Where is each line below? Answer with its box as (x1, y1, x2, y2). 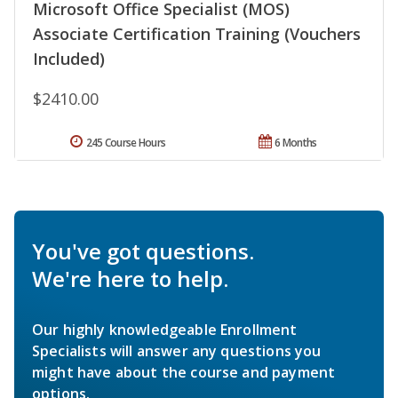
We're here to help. (32, 264, 228, 294)
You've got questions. (32, 236, 254, 267)
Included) (33, 48, 105, 70)
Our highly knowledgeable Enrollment (32, 320, 298, 340)
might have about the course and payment (32, 362, 336, 383)
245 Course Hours (85, 135, 166, 151)
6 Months (275, 135, 317, 151)
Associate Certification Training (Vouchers (33, 23, 361, 45)
